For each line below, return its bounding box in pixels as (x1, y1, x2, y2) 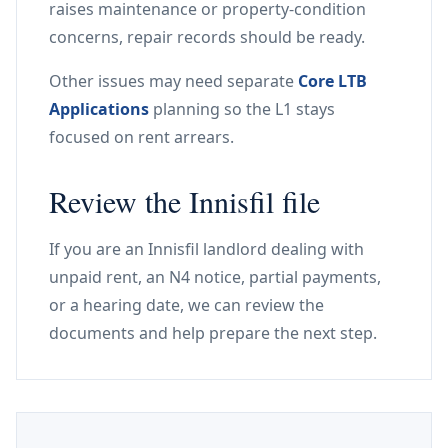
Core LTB (298, 70, 367, 92)
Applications (49, 98, 149, 120)
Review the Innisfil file (49, 181, 320, 221)
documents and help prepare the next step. (49, 322, 377, 344)
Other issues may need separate (49, 70, 298, 92)
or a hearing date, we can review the (49, 294, 324, 316)
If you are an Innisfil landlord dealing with (49, 238, 364, 260)
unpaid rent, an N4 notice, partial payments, (49, 266, 381, 288)
